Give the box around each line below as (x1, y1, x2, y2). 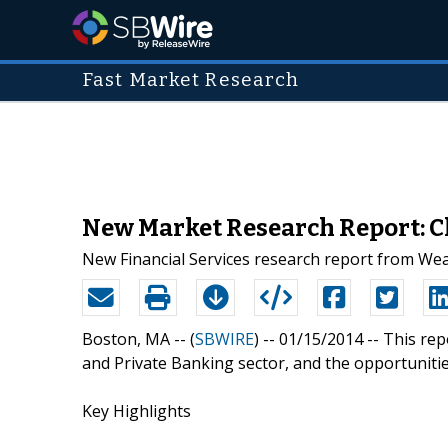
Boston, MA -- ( (82, 327, 195, 350)
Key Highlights (82, 399, 191, 422)
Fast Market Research (82, 69, 300, 91)
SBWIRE (195, 327, 254, 350)
